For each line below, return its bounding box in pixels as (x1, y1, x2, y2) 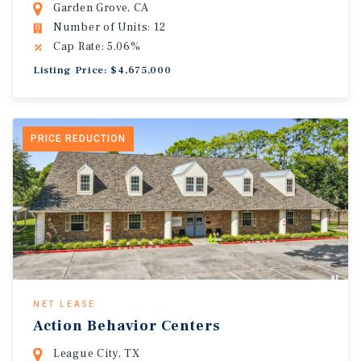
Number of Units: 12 (53, 20, 166, 35)
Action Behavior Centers (33, 317, 221, 335)
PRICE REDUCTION (31, 133, 126, 144)
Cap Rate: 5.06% (53, 39, 141, 54)
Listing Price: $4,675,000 (33, 64, 172, 77)
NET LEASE (33, 300, 96, 309)
